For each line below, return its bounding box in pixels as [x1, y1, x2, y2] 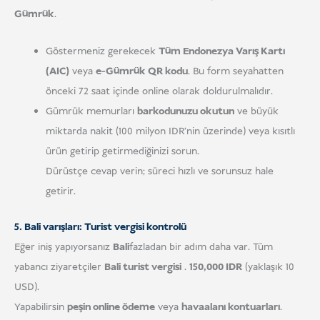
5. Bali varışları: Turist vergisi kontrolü [14, 219, 186, 234]
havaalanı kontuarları [181, 299, 280, 314]
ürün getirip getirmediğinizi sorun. [45, 144, 199, 159]
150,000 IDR [189, 259, 242, 274]
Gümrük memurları [45, 104, 137, 119]
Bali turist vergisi [104, 259, 181, 274]
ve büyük [234, 104, 279, 119]
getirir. [45, 184, 76, 199]
